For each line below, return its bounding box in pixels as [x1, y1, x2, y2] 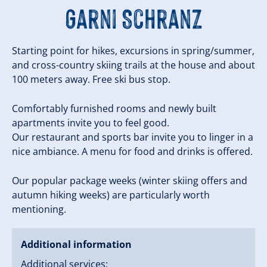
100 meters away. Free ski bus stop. [12, 72, 170, 86]
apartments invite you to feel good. [12, 116, 169, 129]
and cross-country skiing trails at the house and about [12, 58, 255, 72]
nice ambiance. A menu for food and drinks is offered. [12, 144, 253, 158]
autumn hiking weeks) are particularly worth [12, 188, 210, 201]
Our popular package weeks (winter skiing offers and [12, 173, 247, 187]
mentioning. [12, 202, 66, 216]
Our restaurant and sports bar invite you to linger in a [12, 130, 253, 144]
